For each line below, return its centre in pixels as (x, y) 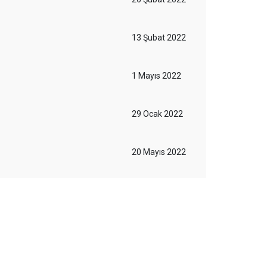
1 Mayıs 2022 (156, 76)
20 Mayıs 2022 (159, 152)
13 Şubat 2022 (159, 38)
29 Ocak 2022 (157, 114)
